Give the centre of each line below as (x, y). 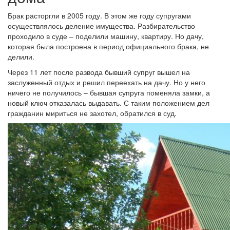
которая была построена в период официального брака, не (108, 46)
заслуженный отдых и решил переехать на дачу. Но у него (107, 82)
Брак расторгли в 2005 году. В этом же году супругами (99, 15)
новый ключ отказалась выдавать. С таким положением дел (109, 103)
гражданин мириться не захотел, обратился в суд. (92, 113)
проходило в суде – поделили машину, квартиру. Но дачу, (106, 36)
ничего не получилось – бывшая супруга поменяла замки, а (109, 92)
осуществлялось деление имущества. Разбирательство (101, 26)
